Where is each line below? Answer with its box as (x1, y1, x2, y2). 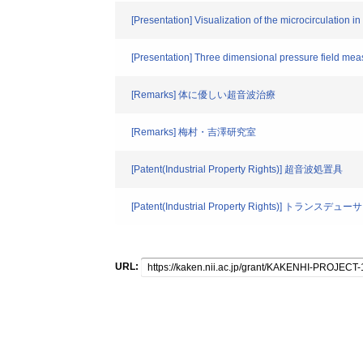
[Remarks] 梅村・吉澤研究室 (131, 126, 256, 138)
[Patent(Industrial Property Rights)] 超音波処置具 (131, 164, 343, 175)
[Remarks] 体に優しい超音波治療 (131, 89, 275, 100)
